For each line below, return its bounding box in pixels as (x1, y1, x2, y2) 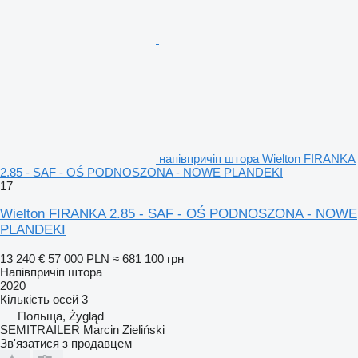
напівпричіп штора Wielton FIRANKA (159, 151, 356, 165)
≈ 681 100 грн (113, 251, 184, 265)
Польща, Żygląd (18, 308, 104, 323)
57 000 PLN (48, 251, 109, 265)
